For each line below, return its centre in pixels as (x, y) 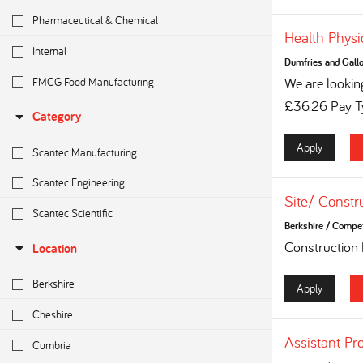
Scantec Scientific (73, 212)
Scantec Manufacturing (85, 152)
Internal (49, 50)
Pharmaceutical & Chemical (95, 20)
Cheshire (53, 314)
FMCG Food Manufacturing (93, 81)
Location (55, 249)
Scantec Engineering (79, 182)
